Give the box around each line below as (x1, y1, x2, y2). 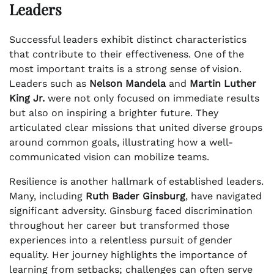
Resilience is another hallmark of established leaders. (9, 176, 264, 188)
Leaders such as (9, 78, 89, 90)
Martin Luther (190, 78, 256, 90)
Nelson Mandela (89, 78, 166, 90)
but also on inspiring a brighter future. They (9, 107, 218, 119)
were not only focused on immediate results (45, 92, 259, 105)
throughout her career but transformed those (9, 220, 229, 232)
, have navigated (185, 190, 262, 202)
